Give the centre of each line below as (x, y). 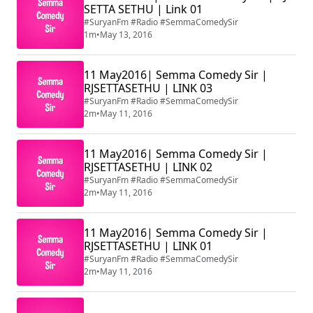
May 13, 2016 (126, 35)
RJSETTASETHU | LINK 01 (148, 246)
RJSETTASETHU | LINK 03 (148, 88)
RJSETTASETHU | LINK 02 (148, 167)
